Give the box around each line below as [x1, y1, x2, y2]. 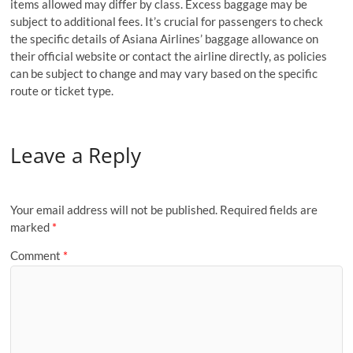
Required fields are [220, 203, 318, 217]
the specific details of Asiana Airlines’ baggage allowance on [10, 32, 319, 46]
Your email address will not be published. [10, 203, 218, 217]
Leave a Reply [10, 140, 142, 169]
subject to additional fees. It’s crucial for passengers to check [10, 14, 324, 28]
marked [10, 220, 53, 235]
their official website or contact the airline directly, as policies [10, 49, 328, 63]
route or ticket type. [10, 84, 114, 98]
